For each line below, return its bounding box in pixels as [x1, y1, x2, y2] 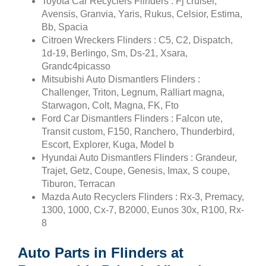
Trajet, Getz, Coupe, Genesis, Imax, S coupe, [42, 165, 230, 176]
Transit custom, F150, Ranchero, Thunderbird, [42, 126, 235, 137]
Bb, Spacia [42, 21, 88, 32]
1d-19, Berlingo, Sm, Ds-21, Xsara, [42, 47, 188, 58]
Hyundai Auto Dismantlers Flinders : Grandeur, [42, 152, 237, 163]
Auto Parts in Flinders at [18, 244, 183, 261]
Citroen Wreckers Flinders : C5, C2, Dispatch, [42, 34, 233, 45]
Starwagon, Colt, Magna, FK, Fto [42, 100, 179, 110]
